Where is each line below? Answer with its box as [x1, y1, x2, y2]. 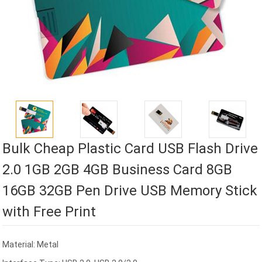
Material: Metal [2, 240, 59, 250]
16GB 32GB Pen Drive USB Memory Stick [2, 182, 258, 199]
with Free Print [2, 204, 96, 220]
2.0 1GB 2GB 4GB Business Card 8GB [2, 161, 233, 178]
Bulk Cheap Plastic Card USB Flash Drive [2, 140, 258, 157]
